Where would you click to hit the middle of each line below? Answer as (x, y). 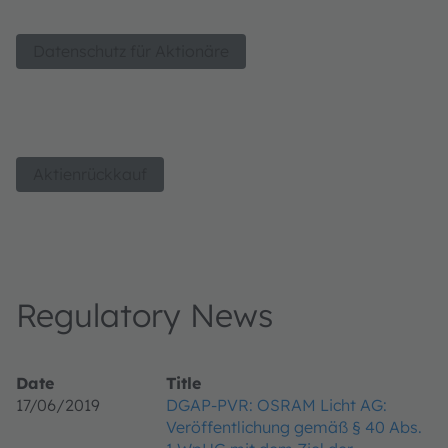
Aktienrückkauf (90, 174)
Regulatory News (144, 315)
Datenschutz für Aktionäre (131, 51)
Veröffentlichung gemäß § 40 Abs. (294, 427)
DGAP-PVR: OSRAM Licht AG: (276, 405)
